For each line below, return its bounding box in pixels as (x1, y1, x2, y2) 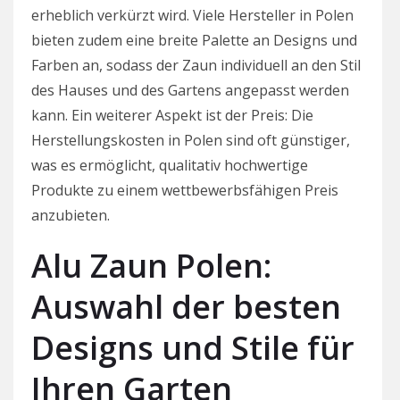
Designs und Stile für (31, 326, 354, 371)
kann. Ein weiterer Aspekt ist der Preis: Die (31, 105, 313, 126)
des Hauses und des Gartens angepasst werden (31, 80, 349, 101)
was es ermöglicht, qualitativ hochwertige (31, 155, 308, 176)
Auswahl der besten (31, 285, 341, 329)
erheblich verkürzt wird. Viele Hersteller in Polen (31, 5, 354, 26)
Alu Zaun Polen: (31, 244, 271, 288)
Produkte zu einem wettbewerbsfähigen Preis (31, 180, 338, 201)
